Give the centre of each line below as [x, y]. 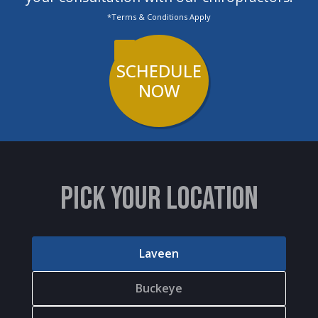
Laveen [159, 254]
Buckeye [159, 289]
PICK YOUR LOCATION [159, 199]
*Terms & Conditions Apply [164, 17]
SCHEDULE [159, 71]
